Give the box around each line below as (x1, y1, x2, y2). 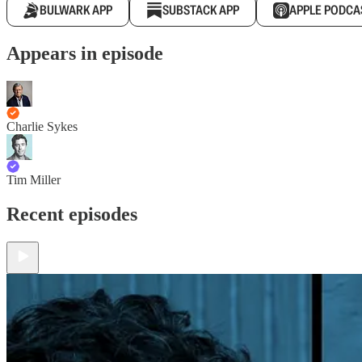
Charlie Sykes (6, 119, 78, 133)
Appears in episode (6, 42, 163, 64)
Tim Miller (6, 172, 61, 187)
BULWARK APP (40, 2, 112, 19)
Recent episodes (6, 203, 137, 225)
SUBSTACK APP (162, 2, 239, 19)
